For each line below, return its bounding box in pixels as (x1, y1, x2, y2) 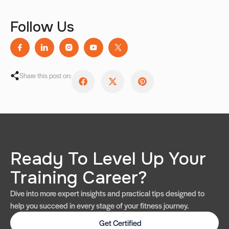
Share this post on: (19, 71, 72, 81)
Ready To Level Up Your (10, 148, 206, 170)
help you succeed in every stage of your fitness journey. (10, 200, 189, 211)
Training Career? (10, 167, 147, 189)
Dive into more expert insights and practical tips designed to (10, 188, 204, 199)
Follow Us (10, 18, 74, 37)
